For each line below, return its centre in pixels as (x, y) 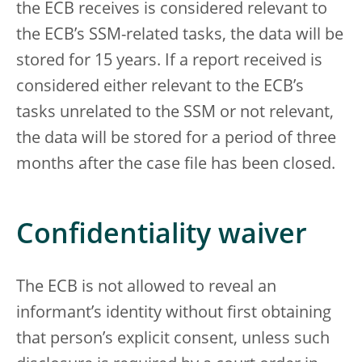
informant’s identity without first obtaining (174, 314)
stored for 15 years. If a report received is (169, 62)
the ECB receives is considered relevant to (172, 10)
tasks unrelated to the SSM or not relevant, (175, 114)
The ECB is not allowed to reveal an (146, 288)
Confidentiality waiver (162, 236)
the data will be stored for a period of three (176, 139)
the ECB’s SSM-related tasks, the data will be (180, 36)
